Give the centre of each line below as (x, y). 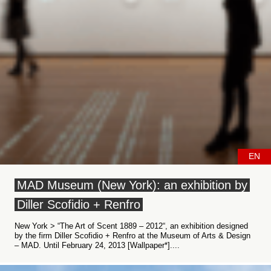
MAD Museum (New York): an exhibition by (132, 185)
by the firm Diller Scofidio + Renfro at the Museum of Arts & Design (132, 236)
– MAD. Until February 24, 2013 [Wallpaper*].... (97, 245)
